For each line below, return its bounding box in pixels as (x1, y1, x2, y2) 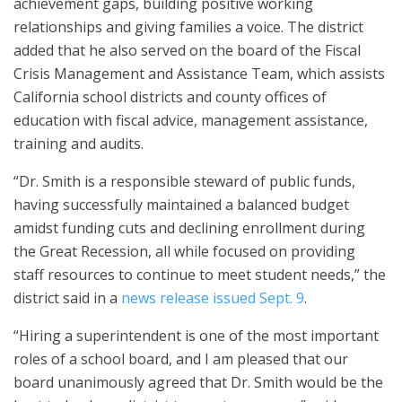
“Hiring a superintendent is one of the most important (13, 326, 379, 345)
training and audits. (13, 134, 144, 153)
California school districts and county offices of (13, 87, 327, 107)
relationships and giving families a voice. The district (13, 17, 363, 37)
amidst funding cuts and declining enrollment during (13, 218, 365, 238)
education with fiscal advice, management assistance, (13, 110, 368, 130)
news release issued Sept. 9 (121, 288, 304, 308)
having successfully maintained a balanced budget (13, 195, 349, 214)
